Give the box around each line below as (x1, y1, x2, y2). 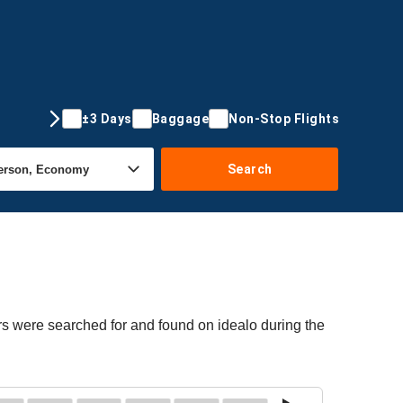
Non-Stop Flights (228, 111, 339, 126)
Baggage (151, 111, 209, 126)
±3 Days (82, 111, 132, 126)
